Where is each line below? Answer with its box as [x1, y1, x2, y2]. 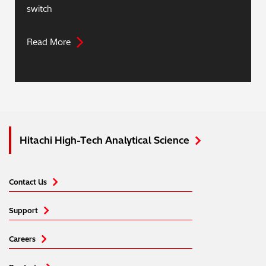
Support [9, 206, 38, 216]
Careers [9, 235, 36, 244]
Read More [27, 37, 71, 48]
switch [27, 4, 52, 15]
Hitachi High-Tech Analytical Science [20, 134, 189, 147]
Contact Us [9, 178, 47, 187]
